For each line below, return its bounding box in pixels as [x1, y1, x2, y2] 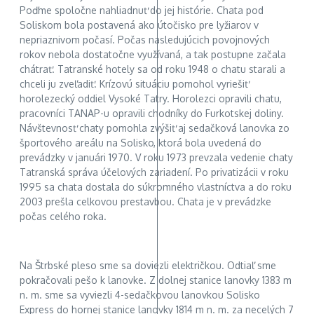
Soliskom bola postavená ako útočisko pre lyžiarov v [20, 19, 259, 32]
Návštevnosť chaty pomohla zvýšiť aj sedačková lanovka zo [20, 122, 289, 135]
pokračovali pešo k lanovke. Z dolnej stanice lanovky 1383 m [20, 274, 292, 287]
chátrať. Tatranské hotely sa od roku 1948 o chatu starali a [20, 63, 285, 76]
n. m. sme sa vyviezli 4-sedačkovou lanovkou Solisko [20, 289, 260, 301]
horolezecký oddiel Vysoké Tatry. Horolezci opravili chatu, [20, 93, 282, 105]
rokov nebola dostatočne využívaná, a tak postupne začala [20, 48, 286, 61]
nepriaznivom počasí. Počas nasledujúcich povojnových [20, 34, 270, 46]
